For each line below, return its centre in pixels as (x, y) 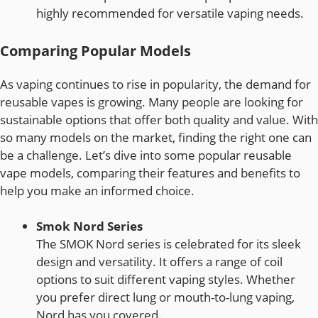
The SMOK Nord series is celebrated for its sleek (169, 244)
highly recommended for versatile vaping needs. (170, 13)
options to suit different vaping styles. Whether (166, 280)
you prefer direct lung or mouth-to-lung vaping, (165, 297)
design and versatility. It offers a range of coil (159, 262)
